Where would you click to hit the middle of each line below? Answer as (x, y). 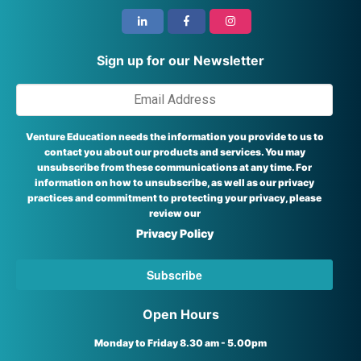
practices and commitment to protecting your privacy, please (174, 197)
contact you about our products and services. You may (174, 151)
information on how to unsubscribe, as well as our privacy (174, 182)
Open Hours (180, 314)
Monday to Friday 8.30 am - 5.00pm (180, 342)
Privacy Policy (174, 233)
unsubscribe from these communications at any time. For (174, 167)
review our (174, 213)
